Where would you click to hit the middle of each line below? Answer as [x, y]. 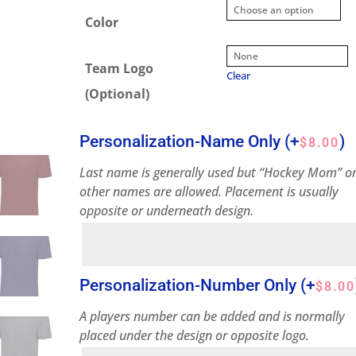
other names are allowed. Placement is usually [209, 192]
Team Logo [120, 68]
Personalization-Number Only [190, 285]
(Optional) [118, 94]
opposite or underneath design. [167, 211]
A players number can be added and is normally [213, 316]
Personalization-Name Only [182, 141]
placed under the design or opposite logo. [195, 335]
